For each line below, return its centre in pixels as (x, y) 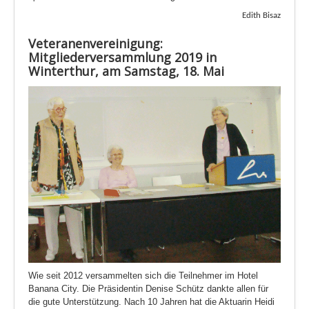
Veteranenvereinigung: (96, 43)
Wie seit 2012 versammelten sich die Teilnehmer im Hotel (143, 276)
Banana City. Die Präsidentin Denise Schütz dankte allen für (148, 289)
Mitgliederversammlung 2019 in (122, 57)
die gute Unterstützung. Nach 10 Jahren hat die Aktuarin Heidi (151, 302)
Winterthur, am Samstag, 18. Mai (126, 71)
